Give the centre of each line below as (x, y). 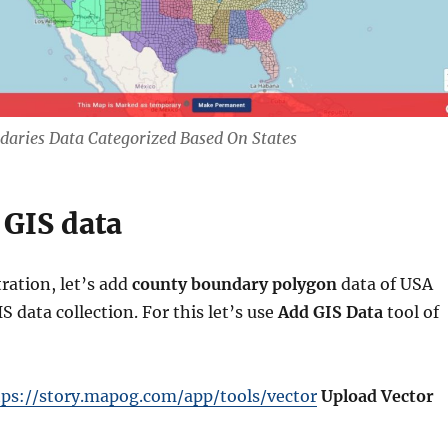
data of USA (386, 283)
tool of (412, 311)
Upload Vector (377, 395)
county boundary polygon (236, 283)
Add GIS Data (332, 311)
